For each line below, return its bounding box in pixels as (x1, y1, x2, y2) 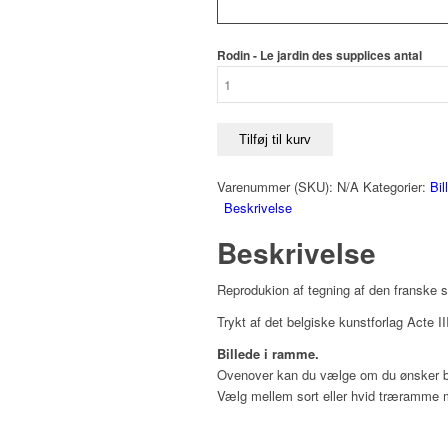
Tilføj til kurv (239, 132, 311, 148)
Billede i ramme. (217, 344, 319, 364)
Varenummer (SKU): (217, 177, 337, 197)
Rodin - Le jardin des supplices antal (217, 47, 422, 65)
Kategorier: (363, 177, 430, 197)
